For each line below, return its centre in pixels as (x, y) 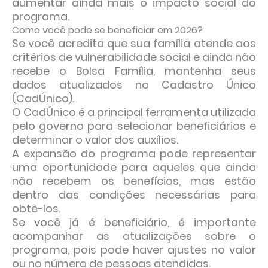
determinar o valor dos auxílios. (95, 140)
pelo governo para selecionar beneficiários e (134, 126)
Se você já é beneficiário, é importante (134, 222)
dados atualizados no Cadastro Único (134, 85)
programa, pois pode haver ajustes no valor (134, 250)
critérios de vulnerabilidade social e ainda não (134, 57)
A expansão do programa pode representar (134, 153)
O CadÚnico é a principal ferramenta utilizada (134, 112)
